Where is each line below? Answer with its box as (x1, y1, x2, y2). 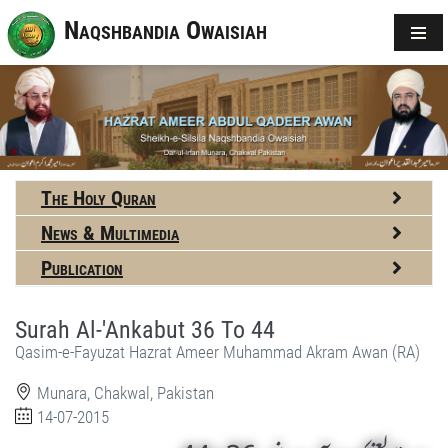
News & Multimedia (41, 220, 179, 245)
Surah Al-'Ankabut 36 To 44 (15, 315, 275, 344)
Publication (41, 255, 123, 280)
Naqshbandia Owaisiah (64, 16, 267, 46)
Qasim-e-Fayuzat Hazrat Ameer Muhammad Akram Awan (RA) (15, 341, 420, 362)
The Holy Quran (41, 185, 156, 210)
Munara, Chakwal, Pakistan (37, 382, 214, 403)
